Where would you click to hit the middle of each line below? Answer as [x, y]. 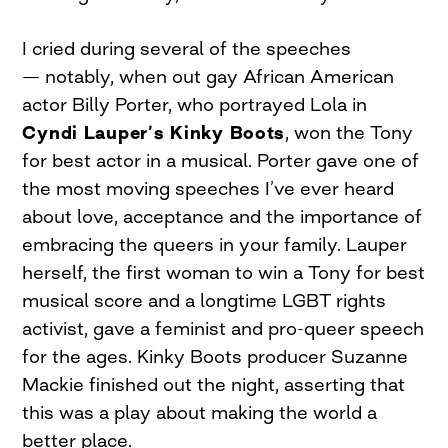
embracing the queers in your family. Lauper [215, 244]
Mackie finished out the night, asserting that [214, 384]
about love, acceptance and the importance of [222, 216]
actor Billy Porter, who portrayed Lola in [195, 104]
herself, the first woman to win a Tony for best [224, 272]
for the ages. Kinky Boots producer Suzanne [215, 356]
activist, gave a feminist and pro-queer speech [223, 328]
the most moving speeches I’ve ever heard [208, 188]
